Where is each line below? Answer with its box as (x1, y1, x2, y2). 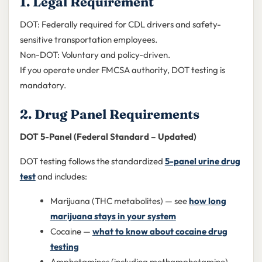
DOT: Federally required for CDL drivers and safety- (19, 18, 221, 30)
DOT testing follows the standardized (19, 155, 165, 167)
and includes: (35, 170, 87, 182)
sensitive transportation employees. (19, 33, 157, 45)
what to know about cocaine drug (92, 225, 227, 237)
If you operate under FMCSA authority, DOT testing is (19, 64, 225, 75)
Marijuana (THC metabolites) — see (50, 195, 189, 206)
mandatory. (19, 79, 66, 91)
